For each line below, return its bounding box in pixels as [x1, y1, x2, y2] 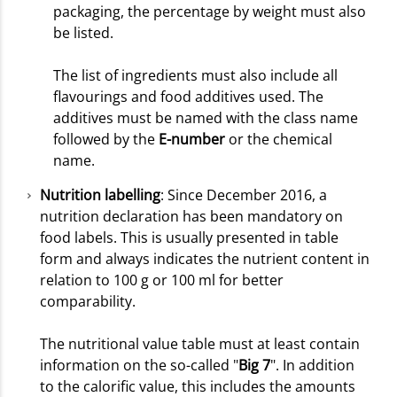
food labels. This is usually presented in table [40, 228, 339, 248]
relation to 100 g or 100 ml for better [40, 270, 284, 291]
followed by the [53, 129, 159, 150]
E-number [159, 129, 229, 150]
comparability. [40, 292, 139, 312]
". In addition [270, 355, 354, 376]
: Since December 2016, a [160, 185, 327, 206]
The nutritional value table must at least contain [40, 334, 360, 354]
